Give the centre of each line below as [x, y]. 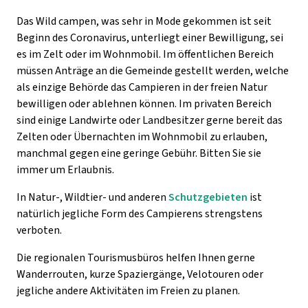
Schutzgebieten [208, 197]
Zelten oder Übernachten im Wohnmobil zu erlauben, [142, 136]
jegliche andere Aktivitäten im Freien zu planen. [128, 290]
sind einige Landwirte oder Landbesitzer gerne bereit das [150, 120]
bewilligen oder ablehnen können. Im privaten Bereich [144, 103]
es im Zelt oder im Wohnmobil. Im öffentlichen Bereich [145, 54]
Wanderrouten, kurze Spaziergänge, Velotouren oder [140, 274]
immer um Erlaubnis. [65, 169]
